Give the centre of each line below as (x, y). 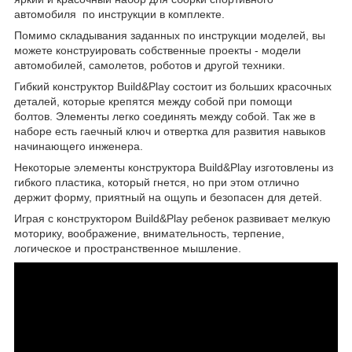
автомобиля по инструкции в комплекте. (119, 14)
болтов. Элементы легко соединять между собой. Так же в (165, 116)
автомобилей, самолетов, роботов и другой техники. (150, 65)
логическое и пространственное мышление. (128, 248)
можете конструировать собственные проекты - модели (158, 50)
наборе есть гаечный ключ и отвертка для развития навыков (170, 131)
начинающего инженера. (79, 146)
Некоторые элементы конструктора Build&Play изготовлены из (174, 167)
